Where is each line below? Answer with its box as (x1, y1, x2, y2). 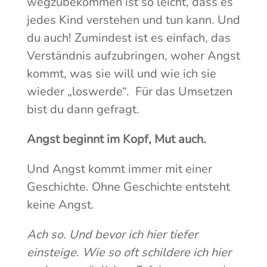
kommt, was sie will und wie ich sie (26, 66, 216, 82)
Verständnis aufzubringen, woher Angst (26, 48, 240, 64)
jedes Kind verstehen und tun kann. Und (26, 12, 240, 29)
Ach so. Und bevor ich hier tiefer (26, 226, 198, 243)
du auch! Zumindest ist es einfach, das (26, 30, 231, 46)
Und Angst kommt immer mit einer (26, 161, 212, 178)
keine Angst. (26, 197, 94, 213)
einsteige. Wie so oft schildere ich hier (26, 244, 231, 261)
